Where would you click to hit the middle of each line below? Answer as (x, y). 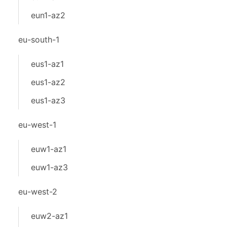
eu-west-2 (38, 192)
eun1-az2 (48, 15)
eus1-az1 (47, 64)
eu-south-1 (39, 40)
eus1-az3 (48, 100)
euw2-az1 (49, 216)
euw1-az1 (49, 149)
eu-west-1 (37, 125)
